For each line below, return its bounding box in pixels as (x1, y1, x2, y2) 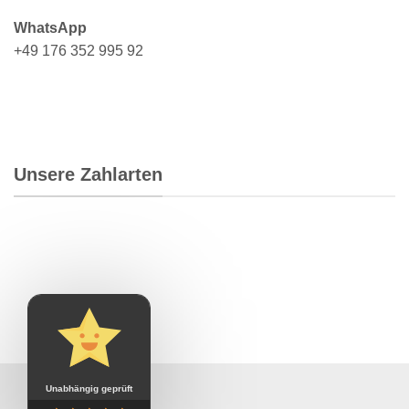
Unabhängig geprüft (46, 383, 132, 393)
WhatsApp (14, 19, 87, 36)
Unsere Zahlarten (14, 163, 163, 184)
